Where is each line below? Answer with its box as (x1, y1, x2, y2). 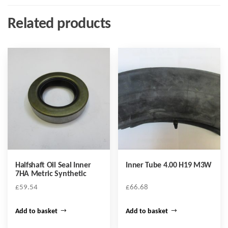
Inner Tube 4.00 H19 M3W (126, 161, 212, 170)
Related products (8, 16, 111, 32)
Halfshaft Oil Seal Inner (15, 161, 91, 170)
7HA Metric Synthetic (15, 170, 87, 179)
